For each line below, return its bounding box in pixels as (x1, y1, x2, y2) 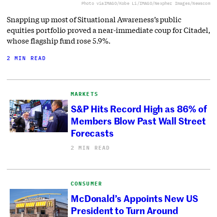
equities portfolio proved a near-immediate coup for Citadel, (7, 25, 210, 35)
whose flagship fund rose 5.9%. (7, 35, 110, 46)
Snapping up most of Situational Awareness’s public (7, 14, 182, 24)
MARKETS (71, 90, 98, 97)
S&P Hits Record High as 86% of (71, 102, 207, 115)
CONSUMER (71, 180, 102, 187)
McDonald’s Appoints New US (71, 191, 199, 205)
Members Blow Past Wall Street (71, 114, 206, 127)
